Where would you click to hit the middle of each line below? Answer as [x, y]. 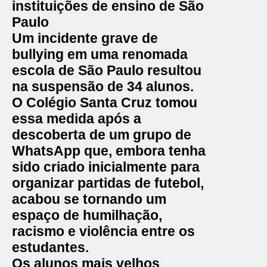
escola [33, 70]
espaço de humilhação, [87, 215]
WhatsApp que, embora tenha [109, 151]
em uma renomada [126, 54]
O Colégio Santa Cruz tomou [105, 103]
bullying [38, 54]
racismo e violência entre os [103, 231]
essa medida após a [77, 119]
